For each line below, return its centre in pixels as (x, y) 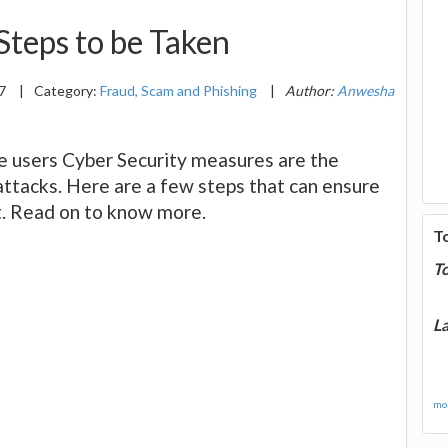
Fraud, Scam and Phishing (178, 90)
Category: (67, 90)
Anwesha (365, 90)
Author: (311, 90)
